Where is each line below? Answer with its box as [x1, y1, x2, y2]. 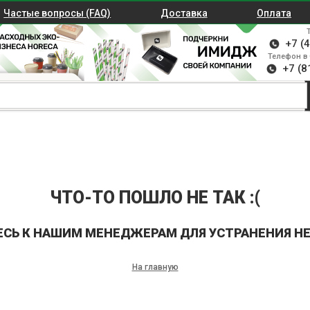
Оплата [257, 8, 292, 19]
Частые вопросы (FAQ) [3, 8, 111, 19]
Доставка [160, 8, 208, 19]
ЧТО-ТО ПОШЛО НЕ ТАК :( [50, 188, 260, 208]
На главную [131, 262, 179, 272]
